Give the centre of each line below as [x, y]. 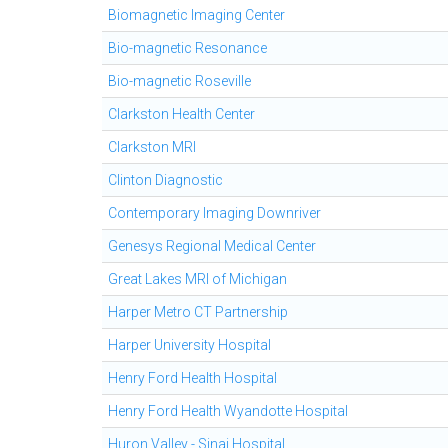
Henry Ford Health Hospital [192, 378]
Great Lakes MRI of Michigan [197, 279]
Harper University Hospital [189, 345]
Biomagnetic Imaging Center [196, 15]
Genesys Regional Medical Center [212, 246]
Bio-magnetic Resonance [187, 48]
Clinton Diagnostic [165, 180]
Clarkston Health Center [181, 114]
